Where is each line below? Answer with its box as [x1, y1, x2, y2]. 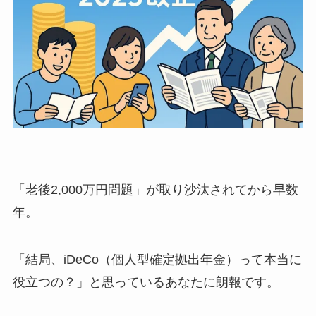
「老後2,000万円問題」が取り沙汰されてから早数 [12, 182, 298, 197]
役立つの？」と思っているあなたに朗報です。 [12, 275, 279, 290]
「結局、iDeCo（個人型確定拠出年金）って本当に [12, 253, 302, 267]
